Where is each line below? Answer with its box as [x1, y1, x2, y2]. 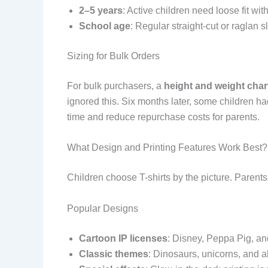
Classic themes [79, 248, 148, 259]
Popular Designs [67, 203, 138, 214]
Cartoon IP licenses [79, 233, 167, 243]
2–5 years [79, 5, 123, 16]
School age [79, 20, 130, 31]
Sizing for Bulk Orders [67, 50, 160, 61]
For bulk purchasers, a [67, 80, 164, 91]
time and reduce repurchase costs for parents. [67, 111, 260, 122]
